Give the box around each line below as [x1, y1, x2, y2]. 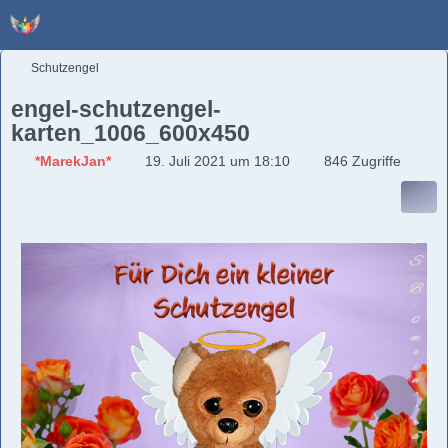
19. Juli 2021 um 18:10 [145, 153, 290, 169]
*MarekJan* [35, 153, 111, 169]
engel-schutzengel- [11, 96, 221, 122]
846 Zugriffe [320, 153, 401, 169]
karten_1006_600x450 [11, 120, 250, 146]
